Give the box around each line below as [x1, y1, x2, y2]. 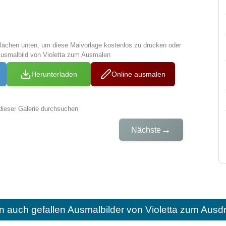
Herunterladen [31, 70, 78, 79]
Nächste [131, 125, 161, 134]
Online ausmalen [111, 70, 166, 79]
